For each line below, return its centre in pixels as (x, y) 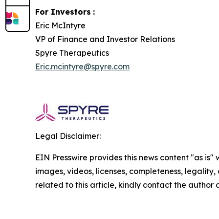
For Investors (63, 12)
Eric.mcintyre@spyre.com (82, 67)
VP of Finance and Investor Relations (105, 39)
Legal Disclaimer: (68, 136)
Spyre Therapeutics (72, 53)
